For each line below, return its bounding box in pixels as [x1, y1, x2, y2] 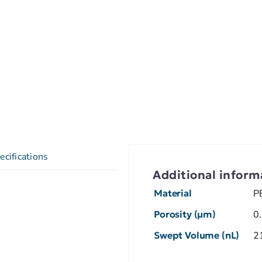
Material [154, 187, 192, 199]
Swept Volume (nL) [154, 229, 240, 241]
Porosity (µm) [154, 208, 216, 220]
